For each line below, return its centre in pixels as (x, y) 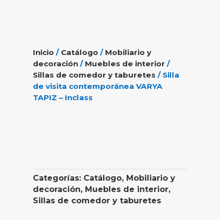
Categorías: (58, 178)
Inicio (44, 52)
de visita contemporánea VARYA (98, 86)
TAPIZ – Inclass (63, 97)
